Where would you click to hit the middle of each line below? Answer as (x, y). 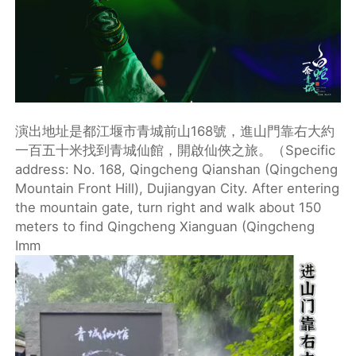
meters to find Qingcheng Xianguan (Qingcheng (165, 227)
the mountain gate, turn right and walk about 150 (168, 208)
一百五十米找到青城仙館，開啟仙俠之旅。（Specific (176, 151)
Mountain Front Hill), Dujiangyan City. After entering (178, 189)
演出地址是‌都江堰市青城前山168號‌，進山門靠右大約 (175, 132)
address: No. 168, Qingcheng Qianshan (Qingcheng (177, 170)
